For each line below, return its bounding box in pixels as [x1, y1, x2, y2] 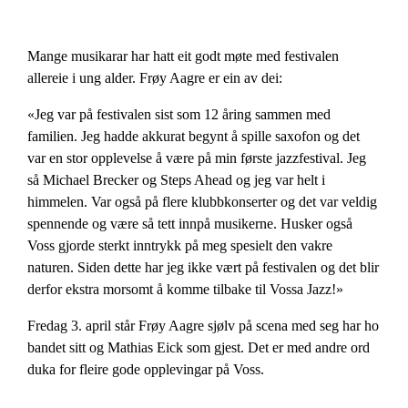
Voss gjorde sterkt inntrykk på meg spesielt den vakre [27, 237, 333, 254]
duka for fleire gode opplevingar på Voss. [27, 361, 265, 379]
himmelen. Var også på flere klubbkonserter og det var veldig [27, 193, 378, 210]
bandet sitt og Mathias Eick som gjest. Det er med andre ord [27, 339, 371, 357]
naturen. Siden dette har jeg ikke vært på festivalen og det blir [27, 259, 380, 276]
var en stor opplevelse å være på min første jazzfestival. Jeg [27, 149, 367, 167]
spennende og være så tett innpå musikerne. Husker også [27, 215, 353, 232]
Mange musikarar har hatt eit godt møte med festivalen [27, 46, 340, 65]
